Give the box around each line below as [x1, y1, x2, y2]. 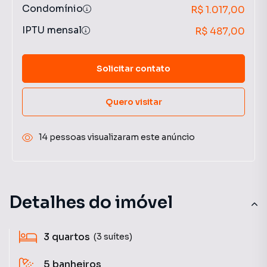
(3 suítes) [94, 231, 132, 242]
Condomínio [22, 2, 83, 15]
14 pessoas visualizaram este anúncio [39, 132, 195, 142]
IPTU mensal [22, 24, 82, 36]
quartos [52, 231, 90, 243]
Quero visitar [105, 96, 162, 107]
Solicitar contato [97, 63, 170, 74]
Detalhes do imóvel [9, 192, 173, 213]
